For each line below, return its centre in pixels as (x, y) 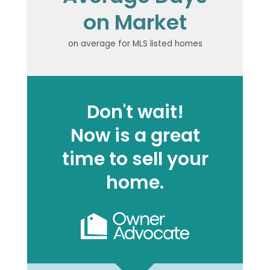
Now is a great (135, 136)
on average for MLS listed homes (135, 44)
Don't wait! (135, 112)
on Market (135, 23)
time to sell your (135, 159)
